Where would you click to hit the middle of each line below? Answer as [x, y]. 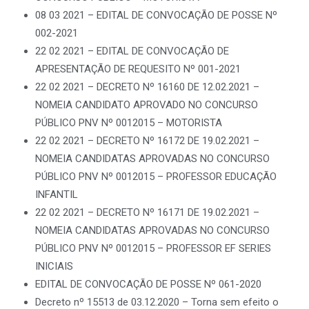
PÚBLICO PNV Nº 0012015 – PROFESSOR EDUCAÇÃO [156, 177]
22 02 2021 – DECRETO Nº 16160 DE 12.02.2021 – [147, 87]
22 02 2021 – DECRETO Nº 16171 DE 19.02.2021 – [147, 212]
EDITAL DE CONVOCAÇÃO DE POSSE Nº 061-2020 [148, 284]
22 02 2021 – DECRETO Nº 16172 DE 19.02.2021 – [147, 141]
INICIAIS [54, 266]
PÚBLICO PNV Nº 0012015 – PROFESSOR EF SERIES [153, 248]
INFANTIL [57, 195]
